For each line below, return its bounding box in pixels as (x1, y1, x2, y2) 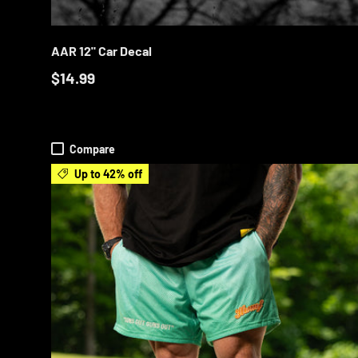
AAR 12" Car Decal (51, 42, 152, 58)
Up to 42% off (74, 166, 142, 181)
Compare (70, 141, 116, 156)
